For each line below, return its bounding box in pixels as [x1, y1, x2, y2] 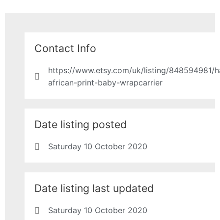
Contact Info [34, 42, 96, 55]
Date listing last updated [34, 182, 154, 195]
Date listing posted [34, 118, 127, 131]
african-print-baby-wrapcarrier [48, 78, 163, 88]
